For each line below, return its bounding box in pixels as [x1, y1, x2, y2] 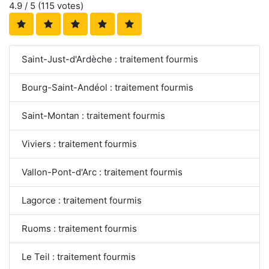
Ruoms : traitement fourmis [22, 223, 137, 235]
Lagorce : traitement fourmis [22, 195, 142, 207]
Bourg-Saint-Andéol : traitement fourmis [22, 82, 193, 94]
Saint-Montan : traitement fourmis [22, 110, 165, 122]
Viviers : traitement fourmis [22, 138, 137, 150]
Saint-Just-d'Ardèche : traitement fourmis [22, 53, 198, 65]
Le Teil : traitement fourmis [22, 251, 136, 263]
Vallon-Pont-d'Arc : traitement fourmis [22, 166, 183, 178]
